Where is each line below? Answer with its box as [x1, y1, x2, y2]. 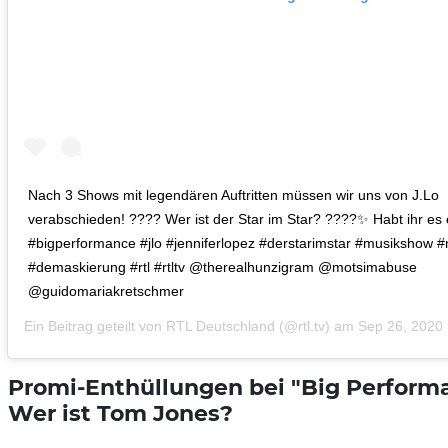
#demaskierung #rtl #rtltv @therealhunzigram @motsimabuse [28, 259, 417, 276]
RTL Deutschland [166, 318, 275, 335]
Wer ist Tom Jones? [8, 400, 233, 427]
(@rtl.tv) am [275, 318, 358, 335]
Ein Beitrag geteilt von [24, 318, 166, 335]
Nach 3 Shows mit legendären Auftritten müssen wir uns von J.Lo [28, 187, 439, 204]
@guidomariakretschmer [28, 283, 184, 300]
